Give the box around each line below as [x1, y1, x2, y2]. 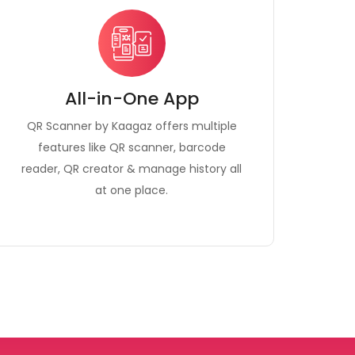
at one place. [95, 182, 168, 198]
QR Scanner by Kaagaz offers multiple [26, 118, 237, 134]
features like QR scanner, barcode [37, 139, 226, 155]
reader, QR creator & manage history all [21, 161, 242, 177]
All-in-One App [64, 86, 199, 111]
